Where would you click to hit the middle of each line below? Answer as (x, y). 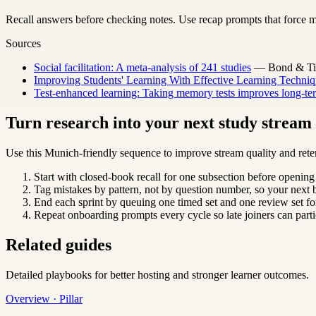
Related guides (59, 244)
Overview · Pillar (44, 298)
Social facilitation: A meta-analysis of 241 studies (142, 68)
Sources (23, 44)
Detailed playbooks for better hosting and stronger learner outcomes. (157, 274)
